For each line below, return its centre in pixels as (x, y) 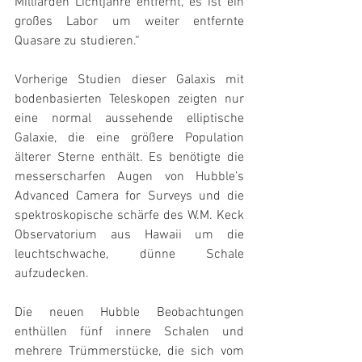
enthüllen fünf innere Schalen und (129, 332)
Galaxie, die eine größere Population (129, 138)
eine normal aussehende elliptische (129, 119)
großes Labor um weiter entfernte (129, 22)
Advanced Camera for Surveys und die (129, 196)
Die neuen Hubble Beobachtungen (129, 313)
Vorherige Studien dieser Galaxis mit (129, 80)
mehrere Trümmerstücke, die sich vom (129, 351)
